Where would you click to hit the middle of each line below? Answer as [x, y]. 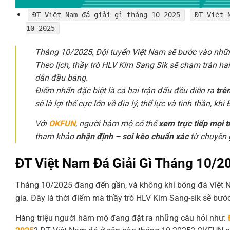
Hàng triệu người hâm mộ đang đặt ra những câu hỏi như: [122, 218]
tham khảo [55, 136]
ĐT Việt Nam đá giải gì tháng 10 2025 [106, 15]
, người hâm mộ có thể [117, 123]
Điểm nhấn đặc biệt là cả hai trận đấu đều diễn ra [126, 90]
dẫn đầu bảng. [61, 78]
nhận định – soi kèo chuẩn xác [132, 136]
